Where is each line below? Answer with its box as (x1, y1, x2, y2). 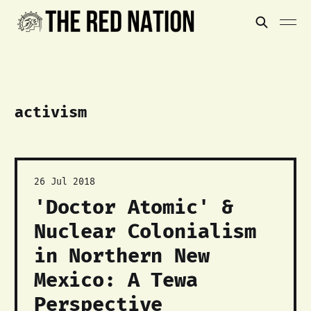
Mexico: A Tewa (33, 268, 198, 292)
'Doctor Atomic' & (33, 195, 233, 219)
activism (14, 103, 87, 121)
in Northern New (33, 244, 210, 268)
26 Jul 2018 (33, 176, 95, 187)
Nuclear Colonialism (33, 219, 257, 244)
